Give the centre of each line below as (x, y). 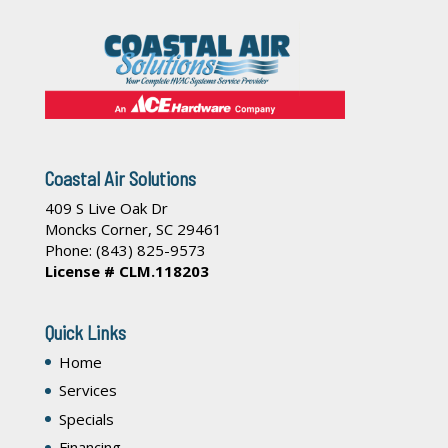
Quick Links (85, 332)
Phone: (70, 249)
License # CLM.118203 (126, 270)
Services (87, 390)
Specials (86, 418)
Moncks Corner (96, 228)
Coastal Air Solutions (120, 178)
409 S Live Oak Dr (106, 207)
